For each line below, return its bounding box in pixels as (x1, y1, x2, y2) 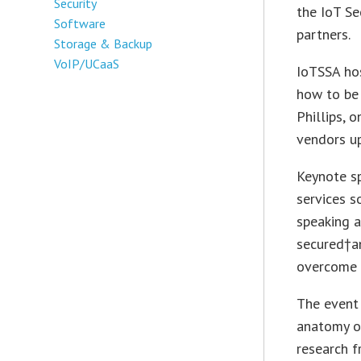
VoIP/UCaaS (54, 55, 120, 72)
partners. (297, 25, 351, 44)
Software (54, 15, 106, 31)
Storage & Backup (54, 35, 153, 52)
